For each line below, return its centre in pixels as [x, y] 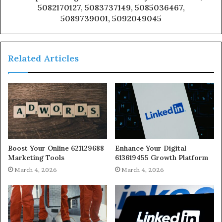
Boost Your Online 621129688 [56, 148]
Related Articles [43, 58]
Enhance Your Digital [151, 148]
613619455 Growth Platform [162, 157]
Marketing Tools [36, 157]
